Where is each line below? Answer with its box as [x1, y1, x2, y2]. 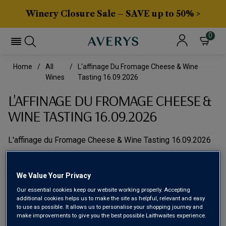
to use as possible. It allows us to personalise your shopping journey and [17, 203, 203, 210]
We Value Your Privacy [17, 171, 91, 180]
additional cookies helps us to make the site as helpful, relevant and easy [17, 194, 205, 202]
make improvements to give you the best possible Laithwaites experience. [17, 211, 207, 219]
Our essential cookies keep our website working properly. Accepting [17, 186, 191, 193]
